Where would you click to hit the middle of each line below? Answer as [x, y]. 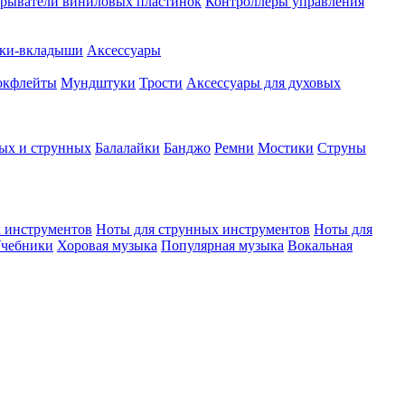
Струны [342, 148]
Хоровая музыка [107, 245]
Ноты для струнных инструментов [203, 229]
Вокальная [320, 245]
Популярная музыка [222, 245]
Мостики [286, 148]
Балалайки [127, 148]
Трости [161, 83]
